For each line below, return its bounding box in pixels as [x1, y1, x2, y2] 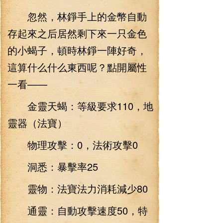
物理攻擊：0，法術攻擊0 [7, 137, 138, 152]
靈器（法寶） [7, 115, 67, 130]
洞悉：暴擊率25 [7, 159, 98, 174]
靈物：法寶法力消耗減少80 [7, 181, 148, 196]
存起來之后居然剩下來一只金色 [7, 26, 147, 40]
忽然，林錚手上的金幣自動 [7, 9, 147, 23]
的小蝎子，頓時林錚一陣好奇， [7, 43, 147, 57]
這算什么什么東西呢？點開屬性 [7, 60, 147, 74]
